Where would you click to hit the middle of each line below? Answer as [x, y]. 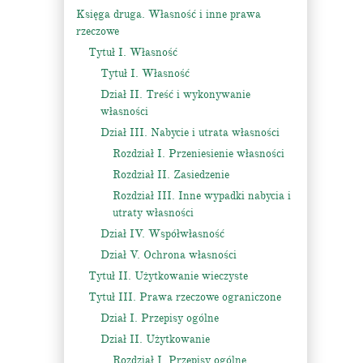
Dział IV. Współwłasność [162, 234]
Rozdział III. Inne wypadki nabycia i [202, 196]
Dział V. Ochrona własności [169, 255]
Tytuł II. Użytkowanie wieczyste [168, 276]
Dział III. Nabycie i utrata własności [190, 132]
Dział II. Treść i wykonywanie [175, 94]
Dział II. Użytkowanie [155, 339]
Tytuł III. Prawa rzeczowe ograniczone [185, 297]
